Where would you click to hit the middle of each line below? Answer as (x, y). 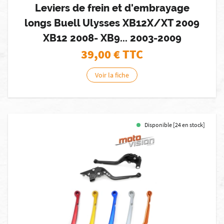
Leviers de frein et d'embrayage (112, 8)
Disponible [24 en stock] (175, 125)
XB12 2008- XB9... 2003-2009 (112, 38)
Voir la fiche (112, 75)
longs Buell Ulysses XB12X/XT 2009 (112, 23)
